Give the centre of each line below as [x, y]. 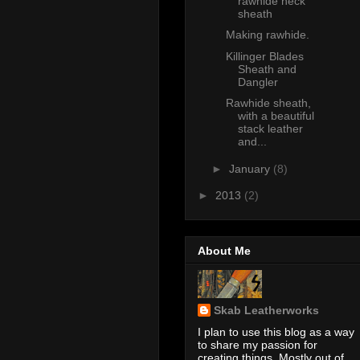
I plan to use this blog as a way [276, 331]
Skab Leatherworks [266, 310]
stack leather [270, 129]
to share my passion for [258, 344]
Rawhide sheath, [268, 103]
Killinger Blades [264, 56]
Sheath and [267, 69]
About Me [224, 250]
